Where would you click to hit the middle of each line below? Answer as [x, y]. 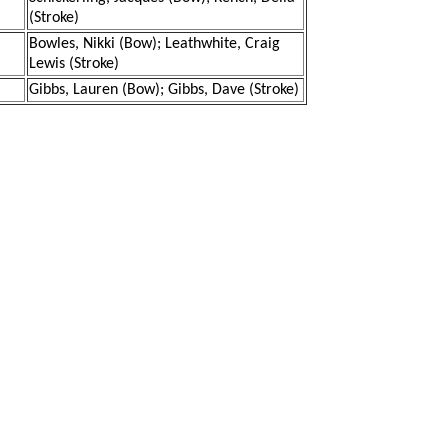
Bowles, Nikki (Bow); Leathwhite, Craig [154, 44]
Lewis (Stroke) [74, 64]
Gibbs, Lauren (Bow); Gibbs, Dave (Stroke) [164, 90]
